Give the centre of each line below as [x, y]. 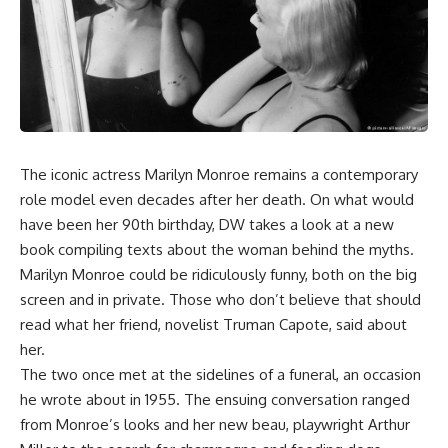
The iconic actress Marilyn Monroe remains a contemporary [219, 174]
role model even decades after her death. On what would [217, 199]
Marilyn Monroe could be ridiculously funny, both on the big [218, 274]
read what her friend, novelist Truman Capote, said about [213, 324]
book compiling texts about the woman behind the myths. [217, 249]
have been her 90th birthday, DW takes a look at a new [207, 224]
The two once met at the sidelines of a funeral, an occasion [220, 374]
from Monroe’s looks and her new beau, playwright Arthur [215, 424]
